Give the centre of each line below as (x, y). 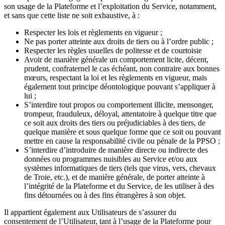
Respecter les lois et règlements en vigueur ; (93, 32)
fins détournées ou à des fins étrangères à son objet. (105, 195)
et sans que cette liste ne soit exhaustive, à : (72, 15)
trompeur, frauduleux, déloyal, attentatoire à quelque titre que (120, 114)
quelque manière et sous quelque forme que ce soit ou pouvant (123, 132)
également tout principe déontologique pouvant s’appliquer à (120, 86)
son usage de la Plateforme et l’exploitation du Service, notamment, (110, 6)
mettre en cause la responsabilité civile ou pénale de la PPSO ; (122, 141)
